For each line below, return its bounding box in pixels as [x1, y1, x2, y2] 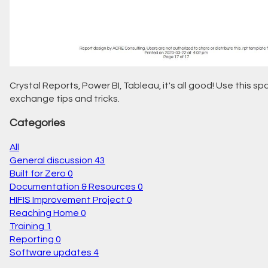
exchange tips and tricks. [10, 94, 120, 104]
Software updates [10, 248, 92, 258]
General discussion [10, 156, 93, 166]
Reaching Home [10, 208, 79, 218]
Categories [10, 117, 65, 129]
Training [10, 221, 44, 232]
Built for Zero [10, 169, 66, 179]
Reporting [10, 234, 54, 245]
